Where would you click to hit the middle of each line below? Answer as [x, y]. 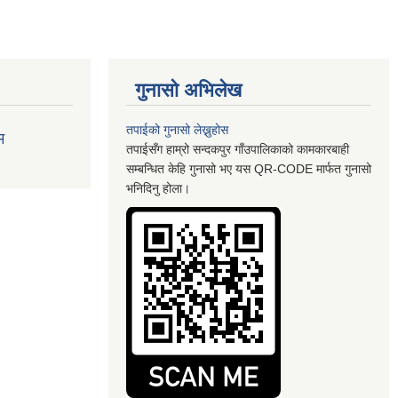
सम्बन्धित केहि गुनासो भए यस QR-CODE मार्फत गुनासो [249, 169]
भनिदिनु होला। [158, 188]
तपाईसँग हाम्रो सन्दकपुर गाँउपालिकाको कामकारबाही [238, 149]
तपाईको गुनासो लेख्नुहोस [177, 130]
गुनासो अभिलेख [188, 90]
